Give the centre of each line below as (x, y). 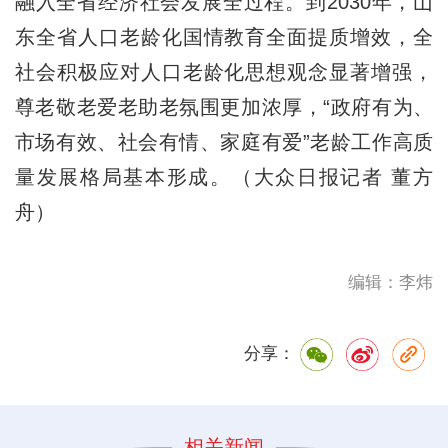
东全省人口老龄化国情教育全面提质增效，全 (224, 36)
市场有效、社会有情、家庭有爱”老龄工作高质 (224, 141)
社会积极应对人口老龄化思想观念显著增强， (224, 71)
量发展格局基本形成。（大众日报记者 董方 (224, 176)
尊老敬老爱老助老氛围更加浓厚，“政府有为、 (224, 106)
